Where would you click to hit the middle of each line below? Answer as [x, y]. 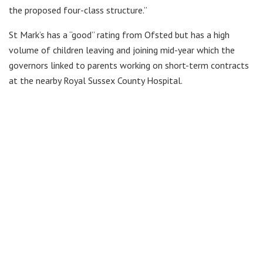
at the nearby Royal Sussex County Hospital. [96, 81]
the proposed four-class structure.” [78, 10]
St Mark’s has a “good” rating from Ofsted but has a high [119, 35]
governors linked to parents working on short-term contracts [129, 65]
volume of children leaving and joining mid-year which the [122, 50]
